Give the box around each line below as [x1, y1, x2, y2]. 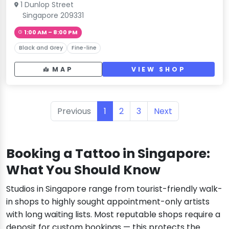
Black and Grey [18, 43, 63, 52]
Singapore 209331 [22, 10, 84, 20]
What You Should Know [6, 161, 161, 179]
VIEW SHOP [131, 65, 186, 74]
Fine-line [71, 43, 97, 52]
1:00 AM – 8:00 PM [24, 28, 78, 36]
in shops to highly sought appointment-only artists [6, 196, 210, 208]
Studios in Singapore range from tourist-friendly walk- [6, 183, 222, 195]
